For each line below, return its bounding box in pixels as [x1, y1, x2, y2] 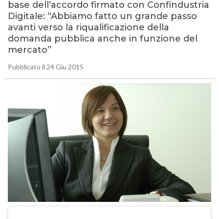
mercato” [7, 44, 51, 56]
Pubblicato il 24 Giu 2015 [7, 63, 84, 71]
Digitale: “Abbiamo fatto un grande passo [7, 11, 197, 22]
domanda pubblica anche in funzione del [7, 33, 197, 44]
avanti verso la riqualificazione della [7, 22, 169, 33]
